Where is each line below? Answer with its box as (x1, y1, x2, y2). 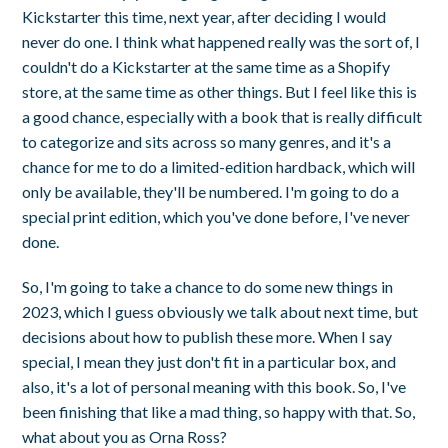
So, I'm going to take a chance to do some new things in (22, 276, 394, 296)
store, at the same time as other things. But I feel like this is (22, 81, 418, 101)
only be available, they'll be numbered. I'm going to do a (22, 181, 400, 201)
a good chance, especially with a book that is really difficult (22, 106, 423, 126)
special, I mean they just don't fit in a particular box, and (22, 351, 397, 371)
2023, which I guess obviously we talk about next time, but (22, 301, 419, 321)
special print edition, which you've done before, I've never (22, 206, 411, 226)
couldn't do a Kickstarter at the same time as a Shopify (22, 56, 391, 76)
